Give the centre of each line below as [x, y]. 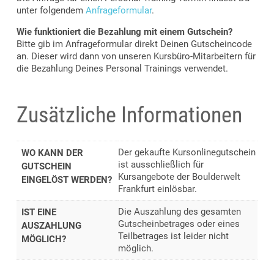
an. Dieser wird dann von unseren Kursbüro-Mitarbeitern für [136, 56]
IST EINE [39, 212]
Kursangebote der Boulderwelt [179, 176]
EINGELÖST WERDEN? [67, 180]
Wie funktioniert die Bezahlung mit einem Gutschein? [124, 31]
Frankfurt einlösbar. [157, 189]
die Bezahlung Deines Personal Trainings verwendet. [122, 68]
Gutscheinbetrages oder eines [179, 224]
